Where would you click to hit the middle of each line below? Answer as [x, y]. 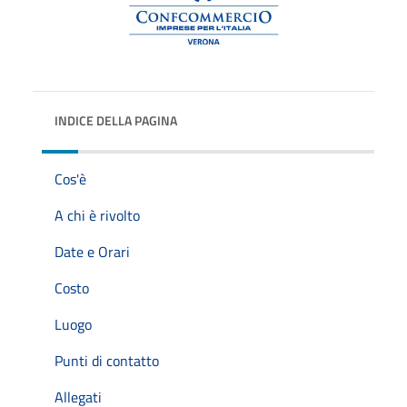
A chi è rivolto [97, 215]
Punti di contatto [107, 360]
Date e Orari [92, 251]
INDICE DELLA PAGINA [116, 120]
